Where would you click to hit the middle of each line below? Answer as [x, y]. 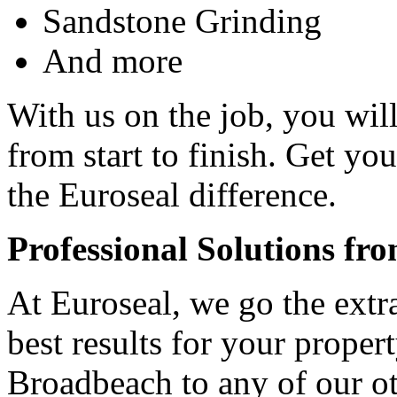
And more [113, 61]
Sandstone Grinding [182, 21]
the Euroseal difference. [172, 195]
